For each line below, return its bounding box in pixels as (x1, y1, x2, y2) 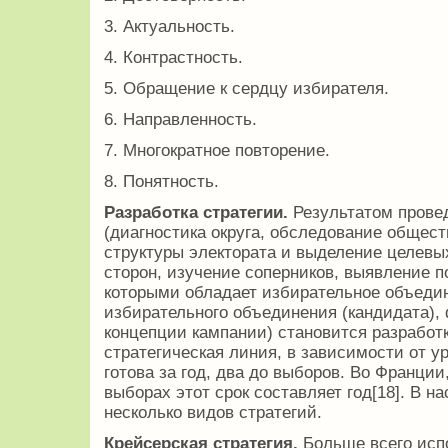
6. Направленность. (104, 110, 257, 130)
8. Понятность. (104, 172, 219, 192)
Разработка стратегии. (104, 203, 288, 223)
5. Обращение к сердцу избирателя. (104, 79, 389, 99)
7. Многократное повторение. (104, 141, 330, 161)
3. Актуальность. (104, 17, 235, 37)
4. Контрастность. (104, 48, 243, 68)
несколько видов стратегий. (104, 403, 322, 423)
